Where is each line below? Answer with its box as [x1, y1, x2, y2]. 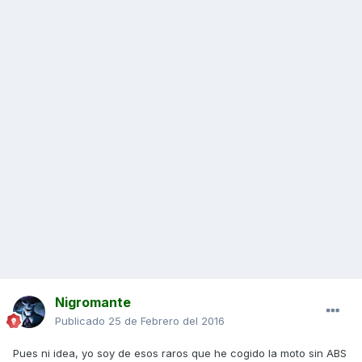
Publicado [55, 314, 108, 328]
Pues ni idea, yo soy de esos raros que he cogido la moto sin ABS [13, 347, 347, 360]
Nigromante [55, 294, 131, 311]
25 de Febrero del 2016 [108, 314, 225, 328]
